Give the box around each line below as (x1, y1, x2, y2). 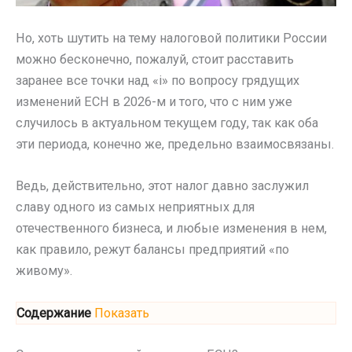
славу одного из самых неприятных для (16, 199, 255, 214)
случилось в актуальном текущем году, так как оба (16, 115, 318, 130)
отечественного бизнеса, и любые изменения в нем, (16, 220, 327, 236)
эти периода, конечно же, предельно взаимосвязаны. (16, 136, 334, 152)
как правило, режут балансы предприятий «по (16, 241, 289, 257)
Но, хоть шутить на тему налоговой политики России (16, 30, 327, 46)
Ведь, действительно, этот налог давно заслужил (16, 178, 309, 193)
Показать (94, 306, 149, 321)
